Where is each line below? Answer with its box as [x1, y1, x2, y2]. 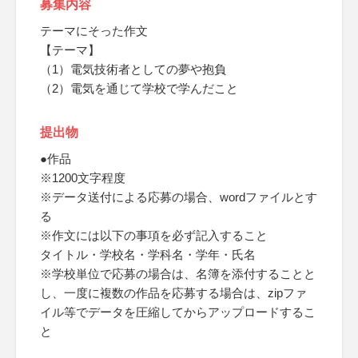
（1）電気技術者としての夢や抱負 [40, 62, 226, 76]
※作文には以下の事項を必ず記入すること [40, 229, 268, 242]
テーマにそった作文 [40, 24, 148, 38]
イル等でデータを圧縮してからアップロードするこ [40, 305, 316, 319]
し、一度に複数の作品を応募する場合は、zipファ [40, 286, 307, 300]
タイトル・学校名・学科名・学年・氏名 [40, 248, 256, 261]
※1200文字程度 [40, 171, 125, 185]
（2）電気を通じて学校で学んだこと [40, 82, 238, 95]
